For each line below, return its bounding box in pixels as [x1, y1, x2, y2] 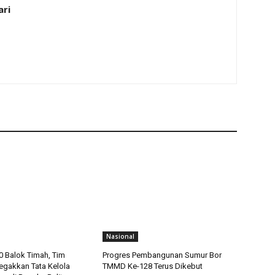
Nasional [106, 231, 135, 241]
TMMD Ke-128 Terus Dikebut [103, 261, 203, 271]
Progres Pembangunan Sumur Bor [103, 250, 222, 260]
